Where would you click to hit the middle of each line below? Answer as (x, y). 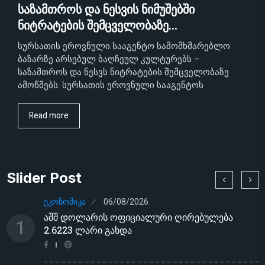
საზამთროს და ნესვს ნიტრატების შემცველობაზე (123, 72)
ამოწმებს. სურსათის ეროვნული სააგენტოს (111, 85)
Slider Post (44, 177)
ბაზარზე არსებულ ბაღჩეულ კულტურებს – (109, 59)
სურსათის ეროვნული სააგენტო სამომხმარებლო (124, 46)
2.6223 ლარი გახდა (88, 230)
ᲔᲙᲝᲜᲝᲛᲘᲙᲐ (65, 202)
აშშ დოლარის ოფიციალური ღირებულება (138, 217)
